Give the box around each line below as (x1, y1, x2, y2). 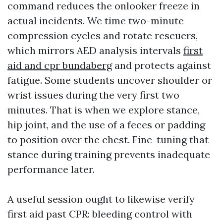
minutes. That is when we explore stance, (7, 104, 200, 116)
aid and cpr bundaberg (7, 59, 112, 71)
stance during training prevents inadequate (7, 148, 210, 161)
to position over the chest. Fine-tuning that (7, 133, 209, 146)
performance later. (7, 163, 95, 175)
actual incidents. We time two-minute (7, 14, 184, 27)
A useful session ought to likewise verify (7, 193, 195, 205)
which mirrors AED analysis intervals (7, 44, 183, 56)
